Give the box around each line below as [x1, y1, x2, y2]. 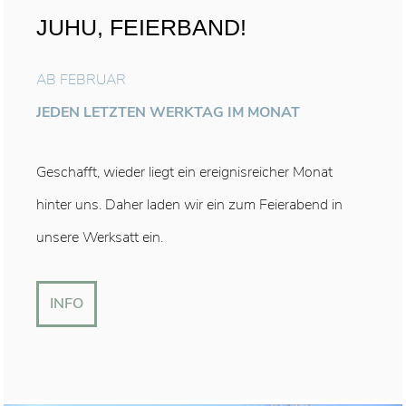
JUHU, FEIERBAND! [35, 14, 246, 40]
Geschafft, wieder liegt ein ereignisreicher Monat [35, 162, 333, 182]
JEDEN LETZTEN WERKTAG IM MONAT [35, 102, 300, 122]
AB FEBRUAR [35, 70, 126, 90]
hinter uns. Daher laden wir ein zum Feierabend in [35, 195, 343, 215]
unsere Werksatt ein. [35, 227, 163, 247]
